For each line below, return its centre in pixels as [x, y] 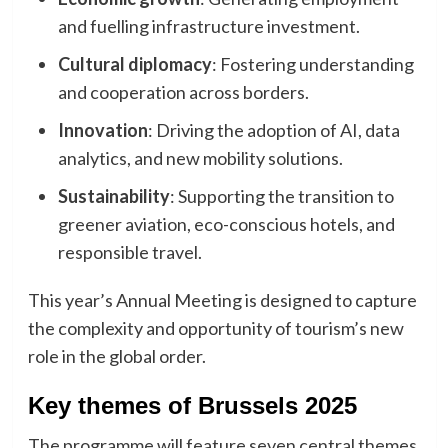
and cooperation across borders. [183, 92]
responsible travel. [129, 252]
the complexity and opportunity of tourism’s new [215, 328]
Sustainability [113, 196]
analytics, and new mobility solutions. [200, 158]
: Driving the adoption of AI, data [273, 130]
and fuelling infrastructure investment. [208, 26]
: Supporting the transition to [281, 196]
